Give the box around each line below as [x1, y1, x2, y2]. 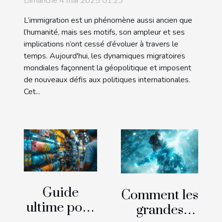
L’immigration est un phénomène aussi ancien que [24, 15, 192, 26]
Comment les [121, 186, 198, 204]
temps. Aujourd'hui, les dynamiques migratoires [24, 51, 185, 62]
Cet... [24, 86, 40, 98]
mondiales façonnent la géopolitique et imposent [24, 62, 191, 74]
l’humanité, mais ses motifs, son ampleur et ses [24, 27, 185, 38]
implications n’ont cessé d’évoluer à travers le [24, 39, 178, 50]
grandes [136, 201, 183, 219]
